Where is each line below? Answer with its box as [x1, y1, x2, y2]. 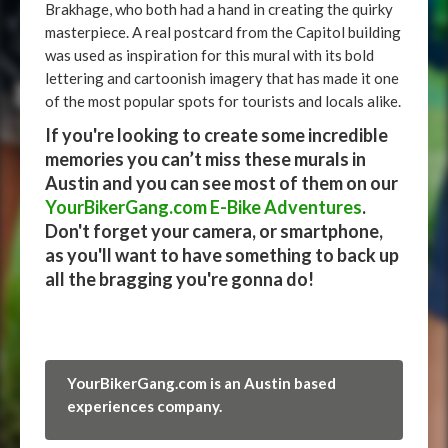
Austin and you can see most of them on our [45, 172, 398, 194]
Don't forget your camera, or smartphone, [45, 220, 383, 242]
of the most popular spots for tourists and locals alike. [45, 92, 401, 110]
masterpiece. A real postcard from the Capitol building [45, 23, 401, 41]
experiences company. [67, 397, 222, 415]
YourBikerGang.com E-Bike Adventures [45, 196, 362, 218]
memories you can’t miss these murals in [45, 148, 366, 170]
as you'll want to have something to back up [45, 244, 399, 266]
